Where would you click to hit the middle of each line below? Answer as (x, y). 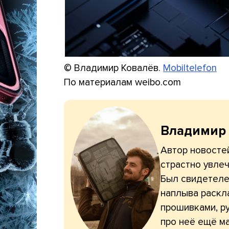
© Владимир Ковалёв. (114, 68)
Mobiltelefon (190, 68)
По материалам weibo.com (123, 83)
